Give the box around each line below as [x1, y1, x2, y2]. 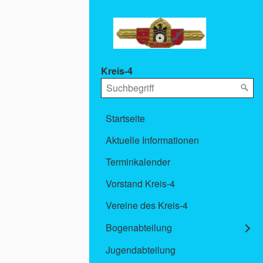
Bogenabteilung [106, 221, 172, 235]
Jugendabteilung [106, 243, 176, 257]
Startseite [106, 112, 145, 126]
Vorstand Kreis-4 [106, 177, 175, 191]
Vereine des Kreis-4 [106, 198, 188, 213]
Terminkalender [106, 155, 170, 169]
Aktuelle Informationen [106, 133, 199, 147]
